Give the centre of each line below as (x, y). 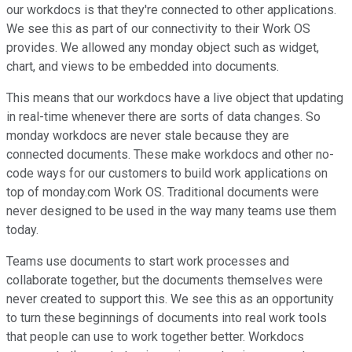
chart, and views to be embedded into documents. (143, 67)
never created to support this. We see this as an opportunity (170, 299)
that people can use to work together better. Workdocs (155, 337)
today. (22, 230)
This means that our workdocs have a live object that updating (175, 98)
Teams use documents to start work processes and (148, 262)
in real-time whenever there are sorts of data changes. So (163, 117)
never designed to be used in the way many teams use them (171, 211)
